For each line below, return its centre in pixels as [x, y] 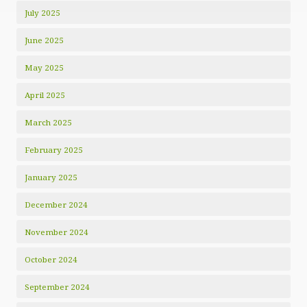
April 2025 [45, 95]
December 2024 [56, 205]
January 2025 [51, 177]
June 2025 [44, 40]
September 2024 [57, 287]
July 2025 [42, 13]
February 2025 [54, 150]
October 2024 [51, 259]
